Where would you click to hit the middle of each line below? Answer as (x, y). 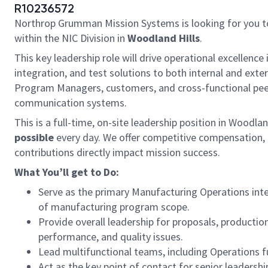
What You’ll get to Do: (67, 172)
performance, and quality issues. (111, 237)
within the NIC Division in (70, 38)
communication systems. (71, 103)
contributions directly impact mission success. (117, 152)
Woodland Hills (162, 38)
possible (34, 137)
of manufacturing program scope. (114, 207)
